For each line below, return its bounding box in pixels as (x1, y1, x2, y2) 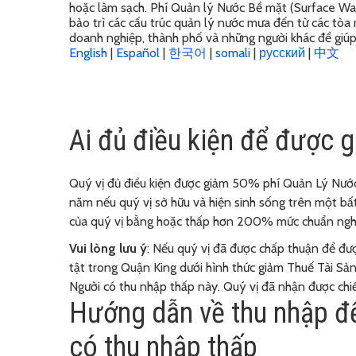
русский (259, 44, 308, 60)
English (69, 44, 110, 60)
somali (215, 44, 253, 60)
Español (116, 44, 163, 60)
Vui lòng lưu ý (69, 240, 147, 256)
